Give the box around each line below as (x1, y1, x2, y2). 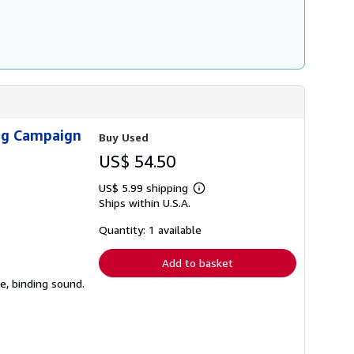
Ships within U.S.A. (99, 196, 190, 210)
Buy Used (99, 130, 149, 145)
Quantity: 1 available (99, 223, 201, 237)
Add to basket (162, 256, 233, 270)
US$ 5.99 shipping (99, 181, 191, 195)
